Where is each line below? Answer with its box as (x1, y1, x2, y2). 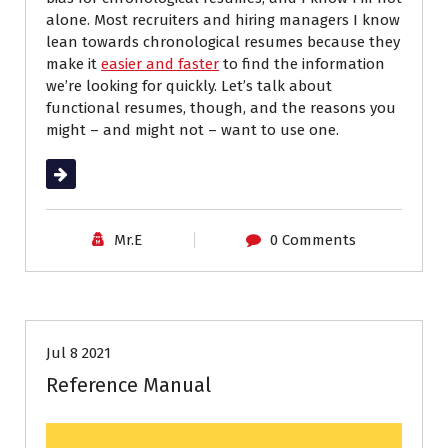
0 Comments (269, 231, 356, 250)
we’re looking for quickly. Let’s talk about (46, 77, 332, 96)
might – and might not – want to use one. (46, 121, 339, 140)
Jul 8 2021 (46, 344, 111, 363)
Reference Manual (46, 373, 211, 398)
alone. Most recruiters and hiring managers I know (46, 11, 400, 30)
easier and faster (101, 55, 219, 74)
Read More (46, 165, 120, 184)
